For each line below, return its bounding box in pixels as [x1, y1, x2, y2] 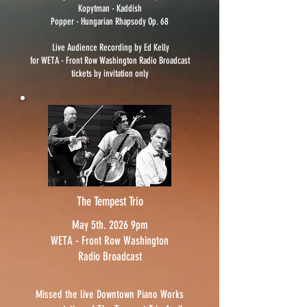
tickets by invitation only [71, 67, 149, 79]
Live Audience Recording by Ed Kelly [52, 41, 169, 53]
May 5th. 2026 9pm [71, 217, 148, 232]
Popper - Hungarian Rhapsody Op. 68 [51, 15, 169, 27]
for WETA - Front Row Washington [29, 54, 139, 66]
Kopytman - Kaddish [77, 2, 142, 14]
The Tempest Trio [76, 193, 143, 209]
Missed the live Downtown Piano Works [36, 287, 184, 301]
